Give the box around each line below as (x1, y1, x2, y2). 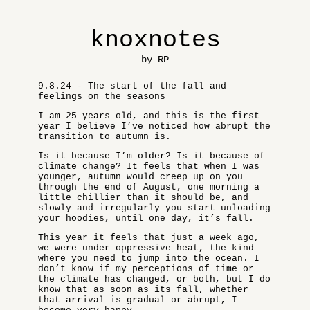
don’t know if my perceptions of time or (38, 264, 254, 274)
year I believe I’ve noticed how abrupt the (38, 121, 271, 131)
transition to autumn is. (38, 131, 171, 142)
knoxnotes (89, 26, 221, 54)
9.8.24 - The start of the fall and (38, 81, 226, 91)
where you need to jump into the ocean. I (38, 253, 259, 264)
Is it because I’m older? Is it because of (38, 151, 265, 161)
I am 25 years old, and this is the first (38, 111, 259, 121)
